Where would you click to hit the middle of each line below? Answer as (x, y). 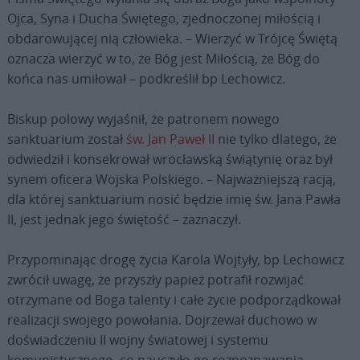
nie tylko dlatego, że (275, 139)
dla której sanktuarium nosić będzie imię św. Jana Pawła (174, 199)
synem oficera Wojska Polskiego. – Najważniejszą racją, (171, 179)
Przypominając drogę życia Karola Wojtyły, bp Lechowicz (175, 259)
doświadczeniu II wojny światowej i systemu (137, 340)
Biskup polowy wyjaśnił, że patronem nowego (143, 119)
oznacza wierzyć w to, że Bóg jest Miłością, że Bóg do (163, 58)
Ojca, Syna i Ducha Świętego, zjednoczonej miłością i (164, 18)
